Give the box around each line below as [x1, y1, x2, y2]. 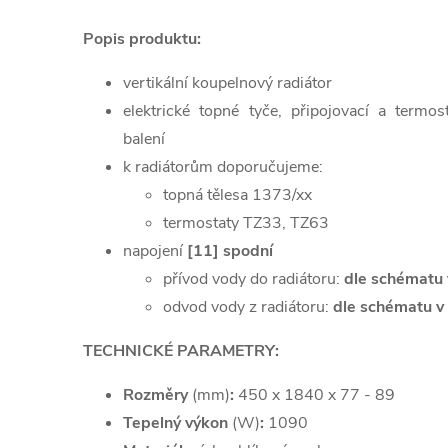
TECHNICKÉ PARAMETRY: [83, 340, 279, 362]
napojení [123, 240, 187, 262]
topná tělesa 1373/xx [163, 184, 312, 206]
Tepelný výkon [123, 412, 232, 434]
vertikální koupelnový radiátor [123, 72, 332, 94]
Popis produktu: [83, 28, 201, 50]
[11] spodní [187, 240, 273, 262]
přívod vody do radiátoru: [163, 268, 344, 290]
